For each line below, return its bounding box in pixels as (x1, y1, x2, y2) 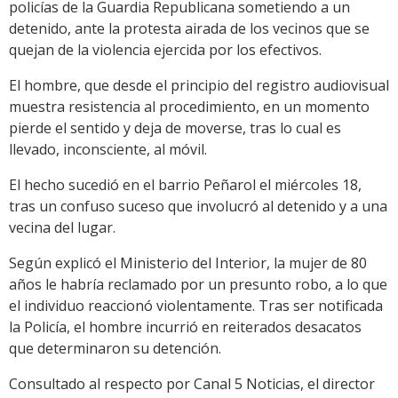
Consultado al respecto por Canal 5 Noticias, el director (9, 374, 375, 394)
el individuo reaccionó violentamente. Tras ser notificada (9, 296, 383, 316)
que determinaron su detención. (9, 338, 221, 359)
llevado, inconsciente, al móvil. (9, 139, 207, 160)
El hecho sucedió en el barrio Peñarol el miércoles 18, (9, 175, 362, 195)
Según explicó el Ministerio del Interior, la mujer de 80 (9, 253, 367, 274)
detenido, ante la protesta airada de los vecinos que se (9, 19, 370, 39)
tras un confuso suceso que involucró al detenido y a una (9, 196, 387, 217)
